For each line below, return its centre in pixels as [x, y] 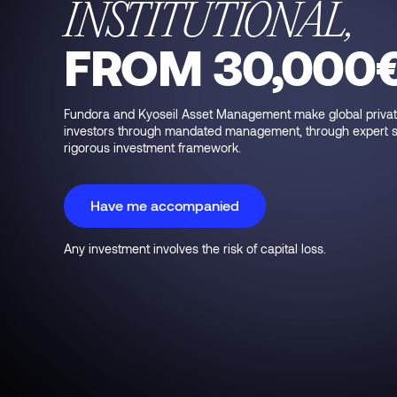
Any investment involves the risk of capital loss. [195, 249]
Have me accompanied [165, 206]
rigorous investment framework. [152, 147]
